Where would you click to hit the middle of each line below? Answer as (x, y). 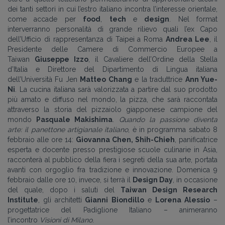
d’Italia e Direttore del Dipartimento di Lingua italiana (113, 69)
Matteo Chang (106, 79)
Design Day (153, 180)
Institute (23, 200)
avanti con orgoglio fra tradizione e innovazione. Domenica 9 (113, 170)
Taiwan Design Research (169, 190)
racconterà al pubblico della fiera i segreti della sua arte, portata (113, 159)
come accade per (45, 19)
